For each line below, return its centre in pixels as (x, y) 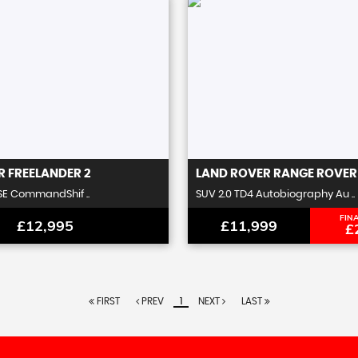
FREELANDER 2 (48, 174)
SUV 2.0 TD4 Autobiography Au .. (275, 195)
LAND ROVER (233, 174)
